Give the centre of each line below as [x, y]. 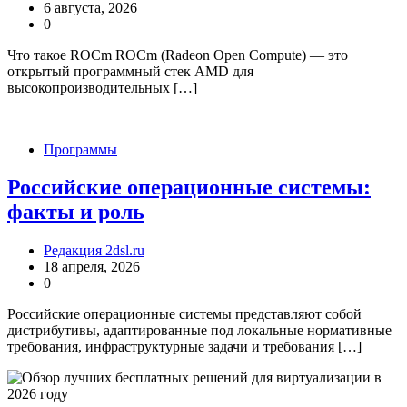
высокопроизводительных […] [102, 87]
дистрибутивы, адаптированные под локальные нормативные [199, 331]
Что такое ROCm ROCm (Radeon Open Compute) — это [178, 55]
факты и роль [76, 212]
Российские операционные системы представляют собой [184, 314]
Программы [80, 149]
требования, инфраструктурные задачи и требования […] [184, 347]
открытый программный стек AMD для [130, 71]
